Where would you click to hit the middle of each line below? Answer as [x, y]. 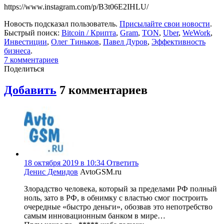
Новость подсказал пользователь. [62, 23]
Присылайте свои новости [165, 23]
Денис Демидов [51, 172]
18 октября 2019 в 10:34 [64, 163]
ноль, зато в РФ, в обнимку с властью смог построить [116, 198]
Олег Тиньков [75, 41]
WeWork [196, 32]
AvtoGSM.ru [101, 172]
